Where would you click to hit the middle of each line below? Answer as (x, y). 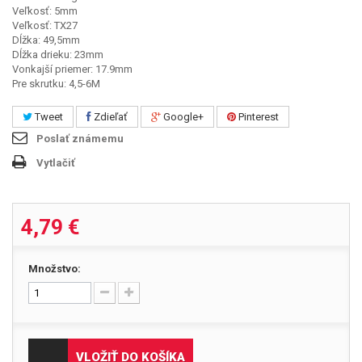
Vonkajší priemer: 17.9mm (72, 69)
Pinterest (257, 116)
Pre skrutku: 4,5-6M (56, 83)
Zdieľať (109, 116)
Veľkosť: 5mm (45, 11)
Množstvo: (55, 268)
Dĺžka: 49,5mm (46, 40)
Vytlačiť (56, 162)
